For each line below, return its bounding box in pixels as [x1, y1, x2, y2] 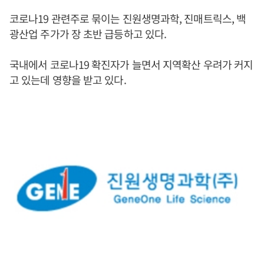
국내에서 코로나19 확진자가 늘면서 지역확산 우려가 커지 [9, 57, 253, 72]
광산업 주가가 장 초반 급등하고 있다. [9, 26, 167, 41]
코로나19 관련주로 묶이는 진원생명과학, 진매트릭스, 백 [9, 11, 246, 26]
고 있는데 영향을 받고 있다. [9, 72, 126, 87]
